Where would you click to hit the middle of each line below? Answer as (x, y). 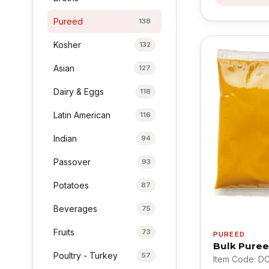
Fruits (64, 232)
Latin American (82, 115)
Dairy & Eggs (79, 91)
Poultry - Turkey (86, 255)
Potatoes (71, 185)
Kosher (68, 44)
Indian (65, 138)
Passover (72, 162)
